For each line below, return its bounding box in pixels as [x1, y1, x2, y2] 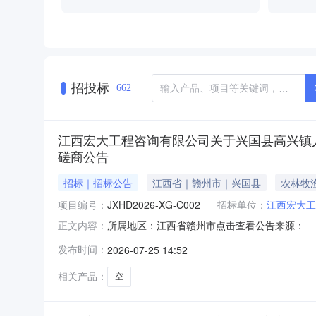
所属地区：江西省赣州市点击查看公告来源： [107, 217, 305, 232]
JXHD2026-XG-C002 [107, 197, 200, 212]
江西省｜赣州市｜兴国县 [152, 175, 261, 190]
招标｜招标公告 [63, 175, 133, 190]
